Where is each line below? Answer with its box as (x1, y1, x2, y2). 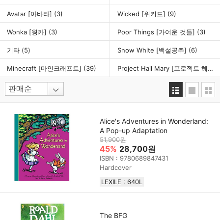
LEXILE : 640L (101, 177, 143, 186)
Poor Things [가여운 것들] (117, 27, 197, 36)
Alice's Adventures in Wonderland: (100, 116, 209, 125)
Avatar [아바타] (7, 9, 54, 18)
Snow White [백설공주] (117, 46, 189, 54)
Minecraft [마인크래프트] (7, 64, 83, 72)
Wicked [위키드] (117, 9, 167, 18)
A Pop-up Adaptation (100, 126, 168, 135)
